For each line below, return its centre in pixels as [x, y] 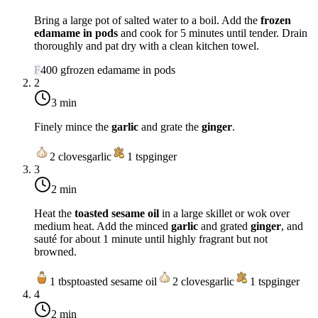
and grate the [170, 126]
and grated [224, 226]
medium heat [63, 226]
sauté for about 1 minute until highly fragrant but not [151, 238]
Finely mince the [73, 126]
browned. [55, 251]
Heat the [54, 213]
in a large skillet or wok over [224, 213]
